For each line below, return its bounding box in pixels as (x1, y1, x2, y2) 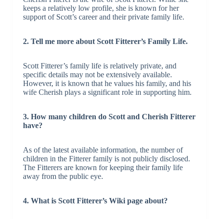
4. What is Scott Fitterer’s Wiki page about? (22, 197, 168, 205)
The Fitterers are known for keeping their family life (22, 163, 183, 172)
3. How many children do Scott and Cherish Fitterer (22, 112, 196, 121)
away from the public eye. (22, 172, 103, 181)
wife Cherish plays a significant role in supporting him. (22, 88, 192, 97)
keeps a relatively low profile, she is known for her (22, 4, 179, 13)
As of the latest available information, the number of (22, 146, 183, 154)
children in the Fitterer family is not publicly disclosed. (22, 154, 190, 163)
